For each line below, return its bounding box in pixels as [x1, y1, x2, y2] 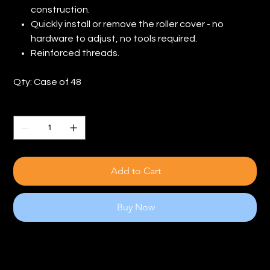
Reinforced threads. [31, 48, 120, 58]
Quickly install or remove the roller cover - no [31, 19, 224, 29]
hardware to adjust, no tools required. [31, 33, 198, 43]
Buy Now [116, 201, 155, 213]
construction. [31, 4, 90, 14]
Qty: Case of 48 [13, 77, 82, 87]
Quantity [13, 101, 54, 111]
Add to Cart [110, 165, 161, 177]
